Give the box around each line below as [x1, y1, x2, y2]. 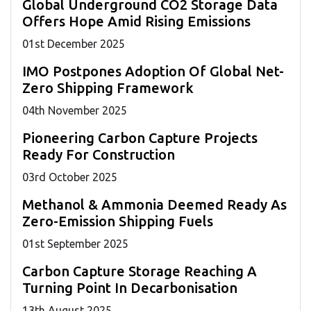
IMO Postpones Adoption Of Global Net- [22, 62, 284, 79]
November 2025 [45, 103, 127, 117]
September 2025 [44, 237, 128, 250]
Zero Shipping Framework [22, 79, 194, 96]
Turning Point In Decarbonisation [22, 279, 237, 296]
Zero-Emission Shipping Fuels [22, 212, 213, 229]
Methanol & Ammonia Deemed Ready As [22, 196, 287, 212]
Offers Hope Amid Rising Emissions [22, 12, 251, 29]
